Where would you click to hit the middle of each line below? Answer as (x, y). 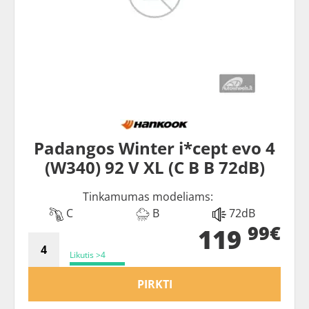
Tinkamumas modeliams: (148, 197)
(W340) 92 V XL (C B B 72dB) (154, 168)
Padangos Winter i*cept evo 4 (154, 148)
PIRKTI (154, 285)
